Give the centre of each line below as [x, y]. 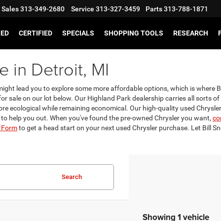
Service [83, 9]
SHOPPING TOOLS [134, 33]
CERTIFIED [36, 33]
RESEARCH [191, 33]
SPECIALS [78, 33]
